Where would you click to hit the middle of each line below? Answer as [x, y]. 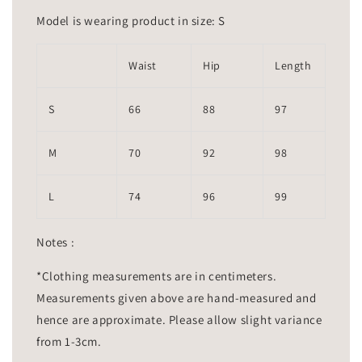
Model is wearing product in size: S [131, 21]
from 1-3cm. [69, 342]
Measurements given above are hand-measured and [177, 298]
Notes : [57, 242]
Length [293, 66]
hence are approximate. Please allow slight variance [179, 320]
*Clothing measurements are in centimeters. [157, 276]
